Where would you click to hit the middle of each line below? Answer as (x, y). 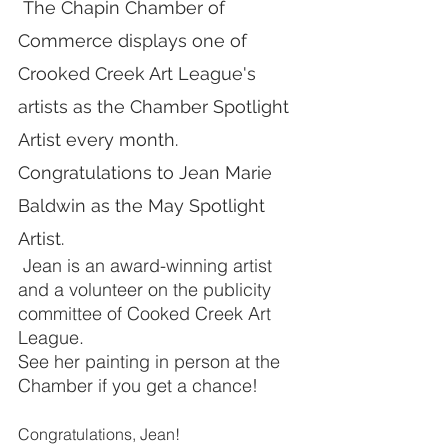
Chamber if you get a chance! (138, 385)
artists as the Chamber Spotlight (156, 106)
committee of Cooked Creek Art (147, 313)
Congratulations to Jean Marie (147, 172)
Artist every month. (103, 139)
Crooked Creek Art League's (139, 73)
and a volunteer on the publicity (147, 289)
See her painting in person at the (151, 361)
